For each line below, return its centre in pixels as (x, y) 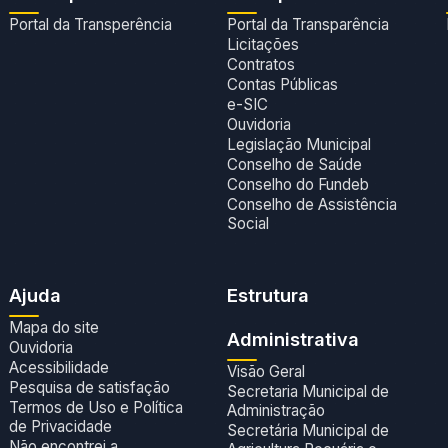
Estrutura (268, 295)
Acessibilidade (58, 368)
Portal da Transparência (308, 25)
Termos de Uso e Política (95, 408)
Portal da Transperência (90, 25)
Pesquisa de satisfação (89, 388)
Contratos (261, 65)
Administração (276, 411)
